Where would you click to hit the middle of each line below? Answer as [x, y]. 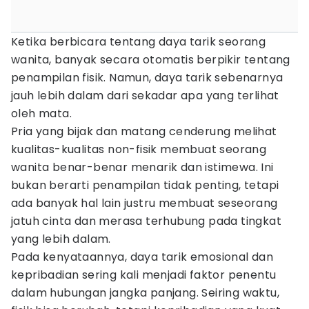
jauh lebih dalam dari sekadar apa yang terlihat [145, 96]
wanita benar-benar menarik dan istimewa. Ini [142, 167]
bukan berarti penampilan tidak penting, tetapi [145, 185]
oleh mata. [42, 113]
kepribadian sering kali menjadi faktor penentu [144, 275]
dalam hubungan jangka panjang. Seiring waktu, [145, 293]
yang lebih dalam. [61, 239]
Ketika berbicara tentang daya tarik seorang [139, 42]
